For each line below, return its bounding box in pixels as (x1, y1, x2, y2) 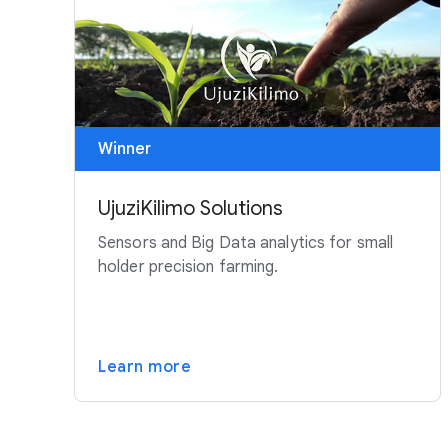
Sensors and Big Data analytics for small (98, 233, 394, 254)
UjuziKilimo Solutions (98, 196, 283, 222)
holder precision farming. (98, 257, 279, 278)
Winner (98, 139, 151, 160)
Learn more (98, 357, 191, 378)
